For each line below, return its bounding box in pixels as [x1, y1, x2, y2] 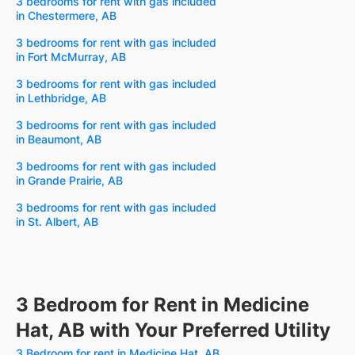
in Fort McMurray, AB [16, 50, 126, 64]
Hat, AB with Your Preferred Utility [16, 319, 330, 342]
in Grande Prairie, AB [16, 174, 123, 188]
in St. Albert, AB [16, 215, 98, 229]
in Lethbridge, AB [16, 91, 106, 105]
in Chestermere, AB [16, 9, 116, 23]
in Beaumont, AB [16, 132, 101, 147]
